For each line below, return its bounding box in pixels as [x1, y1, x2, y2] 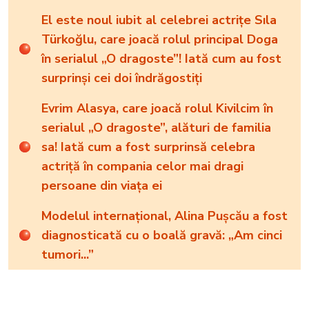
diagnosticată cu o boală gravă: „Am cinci [41, 227, 282, 244]
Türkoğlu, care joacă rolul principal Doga [41, 31, 278, 48]
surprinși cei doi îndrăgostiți [41, 70, 202, 87]
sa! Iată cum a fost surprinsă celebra [41, 139, 255, 156]
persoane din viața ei [41, 177, 162, 195]
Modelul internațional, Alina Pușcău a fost [41, 208, 288, 225]
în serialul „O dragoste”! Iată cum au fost [41, 50, 281, 68]
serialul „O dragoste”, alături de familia [41, 119, 271, 137]
